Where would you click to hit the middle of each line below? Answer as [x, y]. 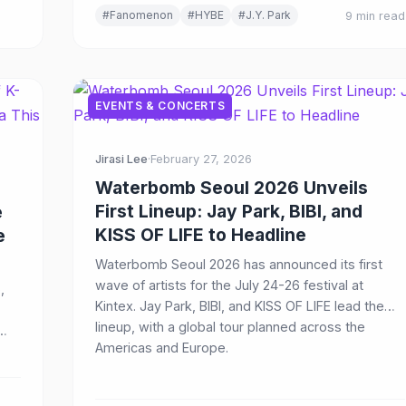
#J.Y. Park [265, 15]
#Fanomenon [138, 15]
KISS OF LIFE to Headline [201, 235]
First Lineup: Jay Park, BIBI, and [229, 211]
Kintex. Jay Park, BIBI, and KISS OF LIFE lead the [240, 306]
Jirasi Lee [121, 159]
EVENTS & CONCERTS [160, 106]
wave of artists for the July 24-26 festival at [229, 285]
